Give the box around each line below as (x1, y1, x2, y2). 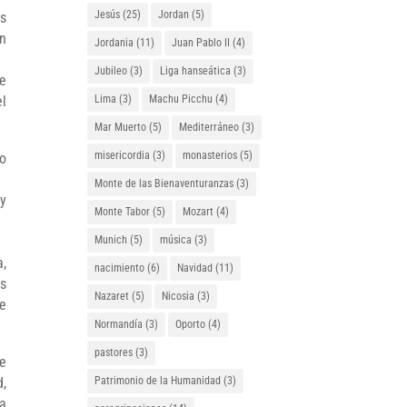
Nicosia (162, 290, 195, 303)
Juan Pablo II (172, 36, 231, 49)
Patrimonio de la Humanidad (94, 374, 222, 387)
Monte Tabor (94, 205, 151, 218)
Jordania (94, 36, 134, 49)
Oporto (175, 318, 206, 331)
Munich (94, 233, 128, 246)
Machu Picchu (149, 93, 213, 105)
